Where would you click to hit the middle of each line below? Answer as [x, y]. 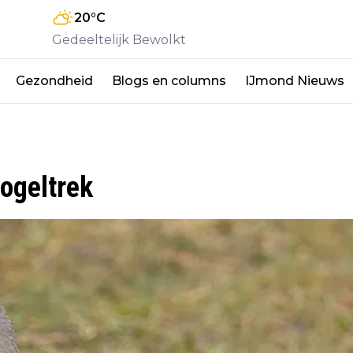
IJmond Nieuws [295, 80]
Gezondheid [54, 80]
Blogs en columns [169, 80]
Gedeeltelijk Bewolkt [119, 39]
